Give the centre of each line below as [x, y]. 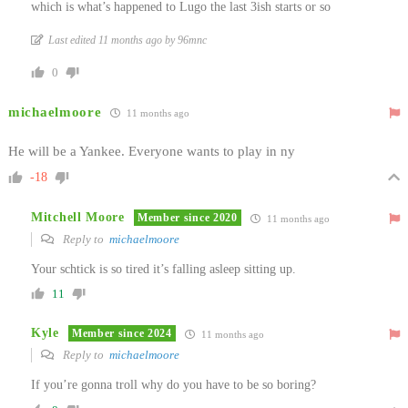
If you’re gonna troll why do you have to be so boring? [173, 384]
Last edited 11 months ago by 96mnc [127, 40]
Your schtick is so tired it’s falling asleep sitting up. [163, 269]
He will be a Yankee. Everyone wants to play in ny [152, 151]
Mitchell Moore [78, 218]
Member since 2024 [122, 334]
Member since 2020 [187, 218]
